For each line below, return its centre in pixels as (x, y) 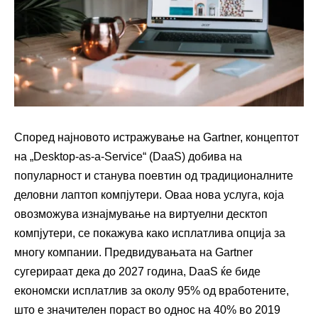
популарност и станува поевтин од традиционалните (154, 175)
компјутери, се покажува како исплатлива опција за (150, 233)
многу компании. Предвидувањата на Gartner (133, 252)
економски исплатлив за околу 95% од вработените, (152, 290)
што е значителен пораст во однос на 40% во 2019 (147, 309)
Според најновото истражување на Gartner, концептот (157, 137)
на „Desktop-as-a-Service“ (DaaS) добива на (128, 156)
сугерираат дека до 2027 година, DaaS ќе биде (137, 271)
